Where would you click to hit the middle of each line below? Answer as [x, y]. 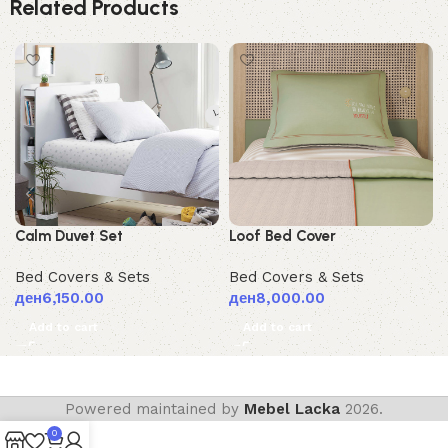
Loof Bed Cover [282, 236]
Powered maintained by [154, 408]
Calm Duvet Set [69, 236]
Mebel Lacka [292, 408]
